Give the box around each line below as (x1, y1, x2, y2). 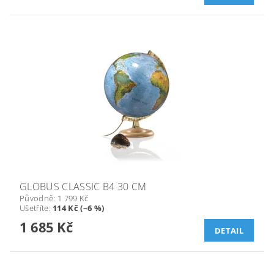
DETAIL (215, 225, 243, 237)
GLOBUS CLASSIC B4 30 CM (20, 180, 147, 194)
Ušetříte (20, 202, 49, 214)
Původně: (20, 193, 57, 204)
